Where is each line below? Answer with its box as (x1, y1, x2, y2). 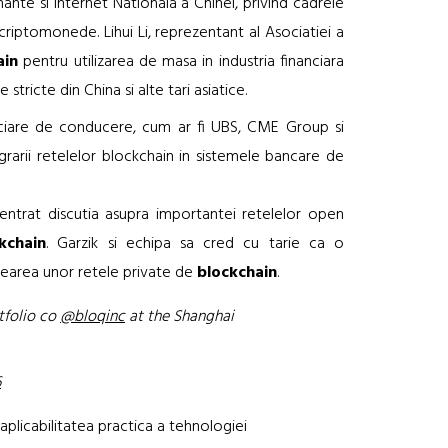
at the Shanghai (125, 303, 234, 330)
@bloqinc (60, 303, 125, 330)
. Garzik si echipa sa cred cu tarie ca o (46, 230, 345, 257)
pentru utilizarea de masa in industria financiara (18, 48, 345, 75)
